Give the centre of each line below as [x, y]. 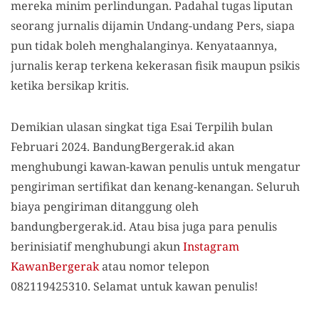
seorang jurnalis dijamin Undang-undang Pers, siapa [153, 26]
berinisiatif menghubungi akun [97, 246]
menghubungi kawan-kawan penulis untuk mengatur [156, 167]
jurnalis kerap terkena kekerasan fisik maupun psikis [155, 66]
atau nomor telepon [154, 266]
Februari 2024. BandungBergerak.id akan [122, 147]
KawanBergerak [55, 266]
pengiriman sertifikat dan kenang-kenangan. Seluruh [155, 187]
